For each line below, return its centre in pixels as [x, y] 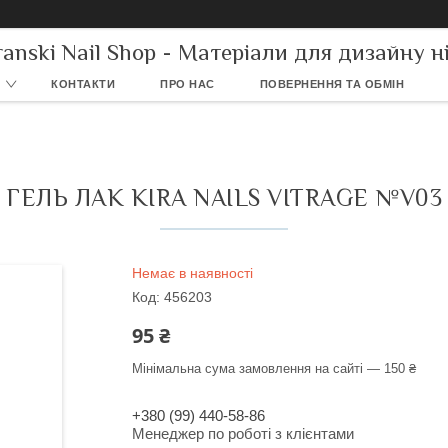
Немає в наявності [192, 273]
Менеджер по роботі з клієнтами [243, 433]
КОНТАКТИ [83, 84]
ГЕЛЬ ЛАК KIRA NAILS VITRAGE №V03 [224, 197]
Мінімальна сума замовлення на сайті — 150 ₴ [274, 368]
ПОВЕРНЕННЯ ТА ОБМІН [331, 84]
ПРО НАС [187, 84]
